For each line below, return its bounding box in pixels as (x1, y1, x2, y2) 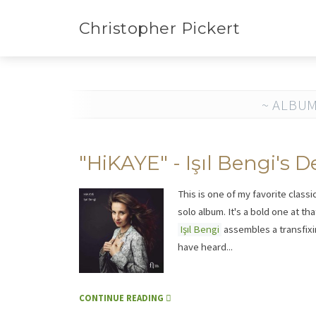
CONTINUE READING (79, 292, 166, 304)
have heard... (178, 241, 233, 253)
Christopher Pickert (79, 18, 241, 38)
